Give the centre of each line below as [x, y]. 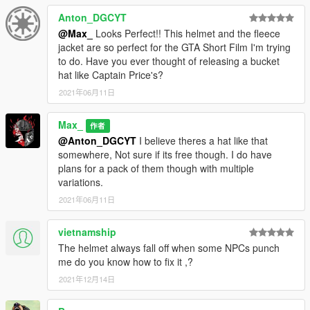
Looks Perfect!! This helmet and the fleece [186, 33]
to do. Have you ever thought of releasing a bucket [169, 61]
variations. [81, 182]
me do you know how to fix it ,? [126, 261]
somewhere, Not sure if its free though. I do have [165, 154]
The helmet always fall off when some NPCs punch [169, 247]
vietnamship [87, 231]
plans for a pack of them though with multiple [156, 168]
